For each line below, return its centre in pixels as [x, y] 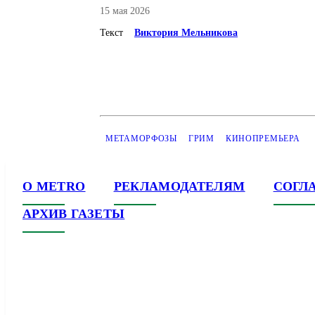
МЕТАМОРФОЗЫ [141, 139]
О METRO [54, 186]
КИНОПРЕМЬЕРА [263, 139]
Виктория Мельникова [186, 33]
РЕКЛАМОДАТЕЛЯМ [179, 186]
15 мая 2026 [125, 11]
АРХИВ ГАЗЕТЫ [74, 214]
